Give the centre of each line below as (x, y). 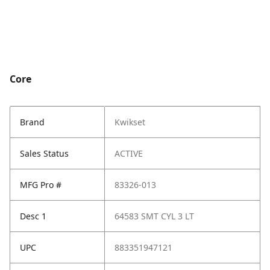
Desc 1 (33, 216)
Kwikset (130, 122)
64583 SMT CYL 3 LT (154, 216)
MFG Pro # (41, 185)
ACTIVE (129, 154)
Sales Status (44, 154)
